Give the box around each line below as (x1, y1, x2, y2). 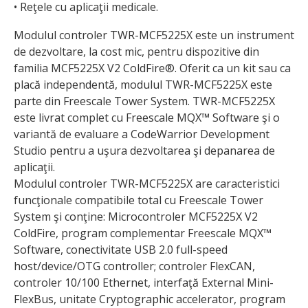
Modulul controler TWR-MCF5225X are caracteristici (14, 175, 280, 191)
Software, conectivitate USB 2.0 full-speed (14, 241, 228, 257)
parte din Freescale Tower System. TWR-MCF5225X (14, 93, 275, 109)
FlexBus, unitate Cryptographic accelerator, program (14, 291, 285, 307)
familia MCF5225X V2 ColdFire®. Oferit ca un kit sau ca (14, 60, 291, 76)
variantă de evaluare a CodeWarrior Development (14, 126, 269, 142)
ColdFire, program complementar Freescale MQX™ (14, 225, 272, 241)
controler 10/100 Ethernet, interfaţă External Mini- (14, 274, 274, 290)
